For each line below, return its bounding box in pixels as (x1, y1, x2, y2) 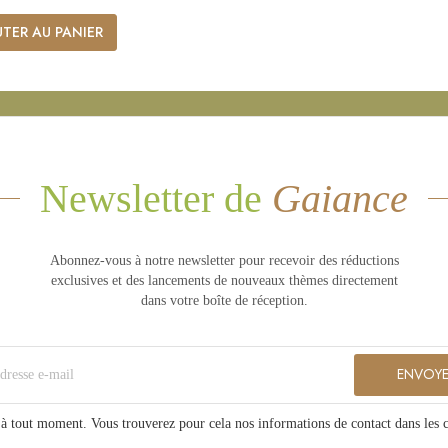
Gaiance (272, 175, 408, 221)
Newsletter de (40, 175, 272, 221)
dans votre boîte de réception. (140, 292, 308, 308)
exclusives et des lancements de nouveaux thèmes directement (50, 272, 398, 288)
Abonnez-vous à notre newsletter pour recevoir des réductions (49, 252, 399, 268)
